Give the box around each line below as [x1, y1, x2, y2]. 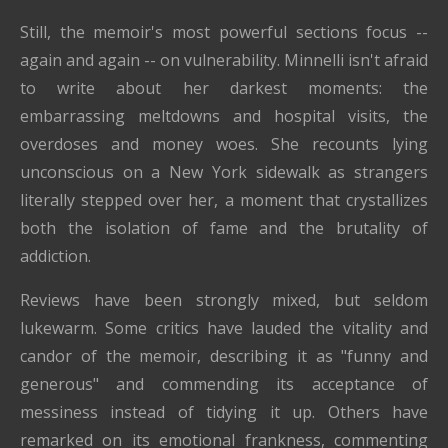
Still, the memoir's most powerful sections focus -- [20, 21, 428, 44]
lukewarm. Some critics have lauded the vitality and [20, 317, 428, 340]
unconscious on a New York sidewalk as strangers [20, 161, 428, 184]
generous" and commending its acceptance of [20, 373, 428, 396]
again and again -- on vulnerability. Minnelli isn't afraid [20, 49, 428, 72]
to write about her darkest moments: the [20, 77, 428, 100]
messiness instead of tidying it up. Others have [20, 401, 428, 424]
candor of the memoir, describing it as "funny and [20, 345, 428, 368]
